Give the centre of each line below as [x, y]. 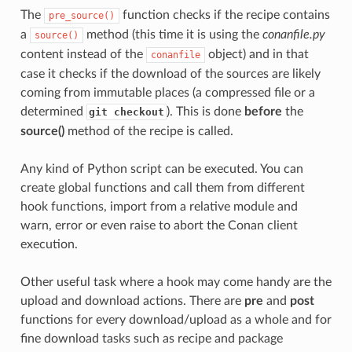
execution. [49, 244]
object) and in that [257, 54]
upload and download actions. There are [132, 301]
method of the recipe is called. [148, 131]
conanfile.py [293, 35]
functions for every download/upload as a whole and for [176, 320]
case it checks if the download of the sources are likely [170, 74]
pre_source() [81, 16]
